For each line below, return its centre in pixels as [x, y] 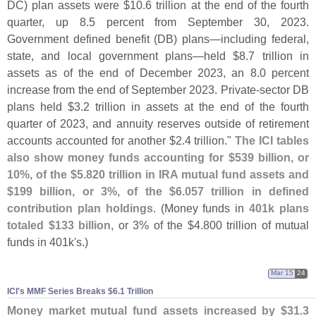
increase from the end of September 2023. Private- [133, 89]
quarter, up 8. [48, 22]
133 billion [83, 225]
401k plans [279, 208]
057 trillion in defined [247, 191]
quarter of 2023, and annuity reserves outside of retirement [158, 123]
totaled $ [31, 225]
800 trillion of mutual [256, 225]
